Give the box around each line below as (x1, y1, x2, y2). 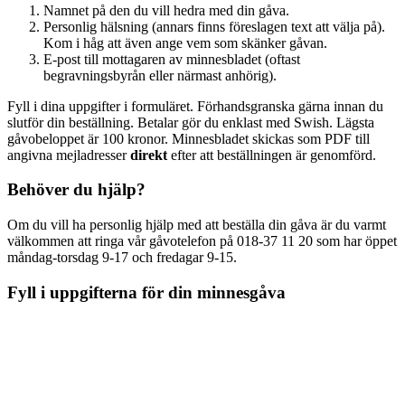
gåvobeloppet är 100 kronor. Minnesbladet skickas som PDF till (7, 130, 370, 146)
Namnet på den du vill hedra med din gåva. (43, 2, 289, 18)
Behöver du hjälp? (7, 180, 146, 200)
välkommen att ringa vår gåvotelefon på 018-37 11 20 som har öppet (7, 233, 397, 250)
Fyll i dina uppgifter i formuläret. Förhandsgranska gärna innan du (7, 98, 383, 114)
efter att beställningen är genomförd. (167, 146, 380, 163)
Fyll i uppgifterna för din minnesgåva (7, 282, 286, 302)
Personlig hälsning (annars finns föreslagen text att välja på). (43, 18, 385, 34)
